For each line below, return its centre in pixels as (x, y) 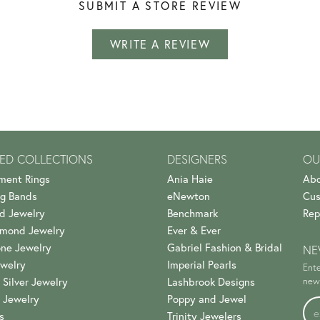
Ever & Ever (194, 230)
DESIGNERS (197, 159)
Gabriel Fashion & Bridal (225, 247)
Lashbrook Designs (211, 281)
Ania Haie (190, 179)
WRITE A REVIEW (160, 44)
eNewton (189, 196)
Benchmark (192, 213)
